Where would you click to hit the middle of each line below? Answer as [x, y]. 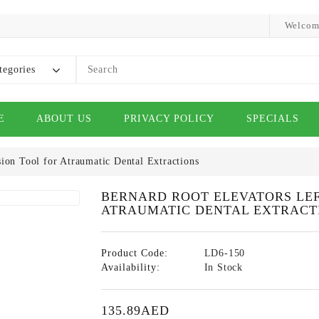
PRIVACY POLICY [169, 119]
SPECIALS [272, 119]
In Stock [223, 267]
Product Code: [134, 253]
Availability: [130, 267]
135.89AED [135, 310]
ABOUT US [64, 119]
